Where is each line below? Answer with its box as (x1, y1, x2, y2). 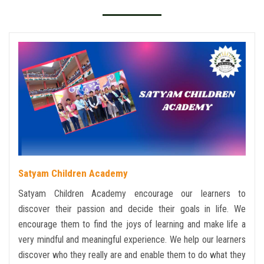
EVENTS (20, 80, 52, 91)
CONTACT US (20, 112, 72, 123)
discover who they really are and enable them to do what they (18, 249, 246, 260)
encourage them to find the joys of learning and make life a (18, 219, 246, 230)
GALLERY (20, 15, 55, 26)
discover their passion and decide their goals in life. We (18, 203, 246, 214)
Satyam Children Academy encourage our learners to (18, 188, 246, 199)
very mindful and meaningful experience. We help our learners (18, 234, 246, 245)
